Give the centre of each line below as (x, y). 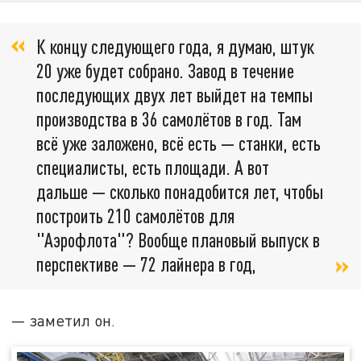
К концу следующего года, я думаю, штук (175, 46)
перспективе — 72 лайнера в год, (146, 263)
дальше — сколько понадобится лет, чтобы (180, 191)
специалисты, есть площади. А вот (153, 167)
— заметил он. (64, 320)
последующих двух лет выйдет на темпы (174, 94)
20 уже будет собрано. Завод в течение (165, 70)
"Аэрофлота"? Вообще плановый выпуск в (178, 239)
